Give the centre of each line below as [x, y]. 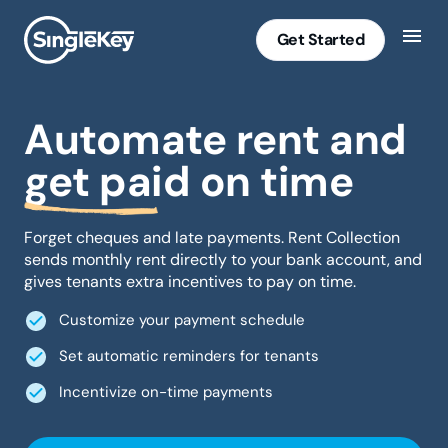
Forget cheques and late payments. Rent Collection [212, 237]
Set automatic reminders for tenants [189, 356]
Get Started [320, 39]
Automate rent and [215, 139]
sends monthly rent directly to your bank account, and [223, 259]
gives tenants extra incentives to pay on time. [190, 281]
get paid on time [188, 181]
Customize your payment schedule [182, 320]
